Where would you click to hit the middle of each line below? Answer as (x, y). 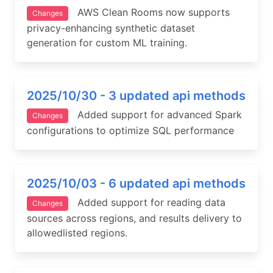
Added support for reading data (147, 202)
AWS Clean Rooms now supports (149, 12)
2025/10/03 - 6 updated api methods (136, 183)
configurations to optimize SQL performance (130, 130)
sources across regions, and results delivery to (134, 218)
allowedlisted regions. (77, 232)
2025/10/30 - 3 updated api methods (136, 95)
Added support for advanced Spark (155, 114)
